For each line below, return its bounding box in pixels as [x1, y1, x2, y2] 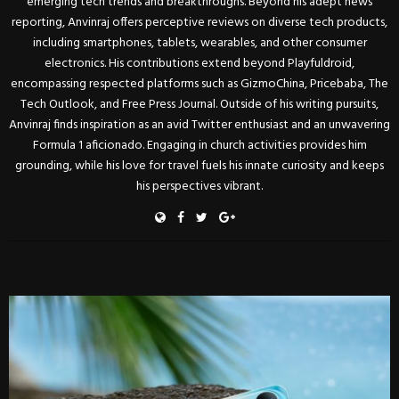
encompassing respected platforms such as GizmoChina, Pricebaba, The [11, 74, 388, 94]
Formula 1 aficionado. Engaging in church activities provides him [32, 135, 367, 156]
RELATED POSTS [9, 264, 118, 281]
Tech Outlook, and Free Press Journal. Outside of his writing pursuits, [20, 94, 379, 115]
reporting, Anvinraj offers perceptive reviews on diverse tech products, [12, 12, 387, 33]
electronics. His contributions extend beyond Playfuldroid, [45, 53, 354, 74]
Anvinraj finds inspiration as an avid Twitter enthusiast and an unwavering [9, 115, 390, 135]
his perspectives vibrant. [136, 176, 263, 197]
